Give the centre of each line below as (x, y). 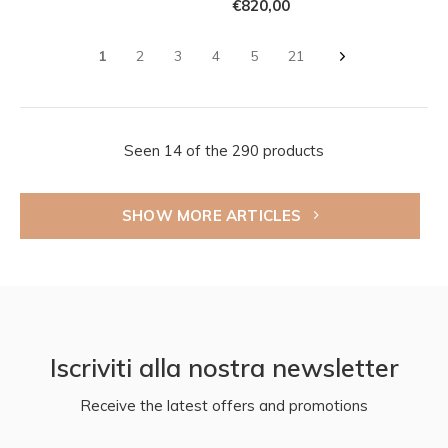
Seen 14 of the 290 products (224, 150)
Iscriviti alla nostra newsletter (224, 367)
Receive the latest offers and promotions (224, 405)
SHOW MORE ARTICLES (213, 215)
